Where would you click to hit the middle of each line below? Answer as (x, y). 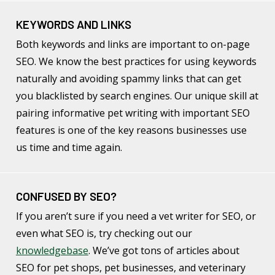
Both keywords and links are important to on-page (133, 45)
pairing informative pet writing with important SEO (133, 113)
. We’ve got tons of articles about (164, 250)
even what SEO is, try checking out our (104, 233)
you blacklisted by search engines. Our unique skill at (137, 96)
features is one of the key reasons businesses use (131, 130)
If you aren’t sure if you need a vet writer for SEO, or (136, 216)
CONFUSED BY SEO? (66, 196)
